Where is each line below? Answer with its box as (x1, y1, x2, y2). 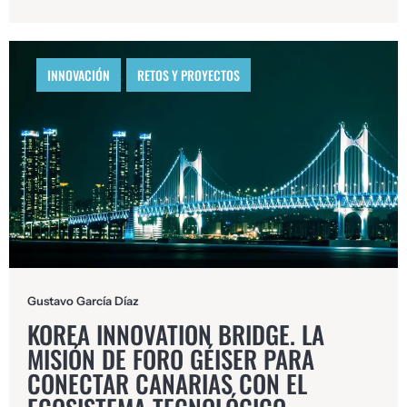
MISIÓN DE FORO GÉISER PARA (27, 340, 314, 377)
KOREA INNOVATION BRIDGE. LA (27, 315, 324, 352)
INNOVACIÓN (47, 65, 110, 85)
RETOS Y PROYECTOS (137, 65, 240, 85)
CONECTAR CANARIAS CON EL (27, 364, 307, 402)
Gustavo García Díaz (27, 293, 139, 309)
